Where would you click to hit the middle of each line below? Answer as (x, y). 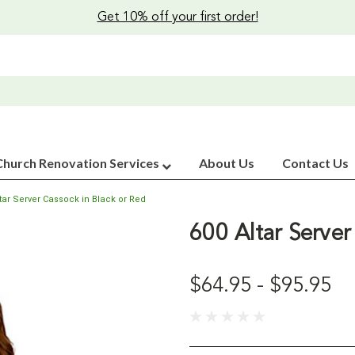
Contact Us (315, 163)
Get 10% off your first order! (177, 17)
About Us (227, 163)
